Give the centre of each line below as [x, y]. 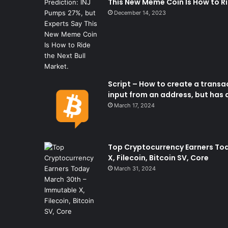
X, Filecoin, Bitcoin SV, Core [158, 158]
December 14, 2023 [140, 12]
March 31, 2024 [135, 168]
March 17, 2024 [134, 105]
